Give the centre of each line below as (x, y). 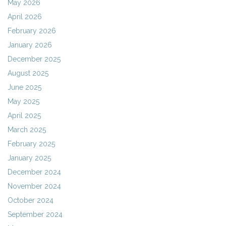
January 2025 (29, 158)
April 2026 (25, 16)
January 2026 (30, 45)
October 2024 (31, 200)
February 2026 (32, 31)
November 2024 (34, 186)
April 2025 (24, 115)
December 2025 (34, 59)
